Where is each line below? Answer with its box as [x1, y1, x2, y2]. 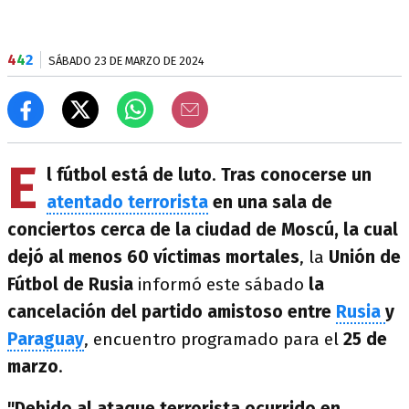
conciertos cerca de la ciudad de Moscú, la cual [7, 219, 398, 240]
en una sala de [208, 192, 332, 213]
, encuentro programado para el [84, 329, 343, 350]
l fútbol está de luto [47, 164, 212, 185]
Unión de [329, 246, 401, 267]
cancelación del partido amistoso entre [7, 301, 336, 322]
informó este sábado [138, 274, 304, 295]
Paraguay [7, 329, 84, 350]
